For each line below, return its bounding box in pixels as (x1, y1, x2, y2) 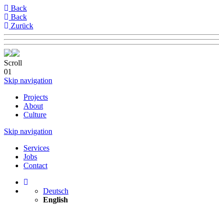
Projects (23, 93, 48, 101)
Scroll (4, 59, 22, 67)
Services (23, 144, 49, 152)
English (43, 196, 68, 204)
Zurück (9, 22, 33, 30)
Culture (23, 110, 46, 119)
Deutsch (43, 187, 68, 195)
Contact (23, 161, 47, 170)
